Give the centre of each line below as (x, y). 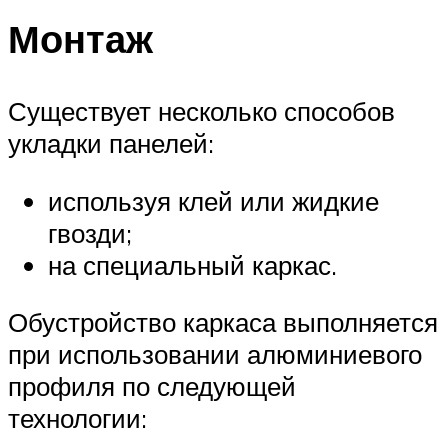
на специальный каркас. (192, 264)
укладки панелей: (111, 143)
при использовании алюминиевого (215, 354)
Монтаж (80, 39)
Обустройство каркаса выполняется (223, 322)
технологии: (77, 418)
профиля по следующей (152, 386)
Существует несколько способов (201, 111)
